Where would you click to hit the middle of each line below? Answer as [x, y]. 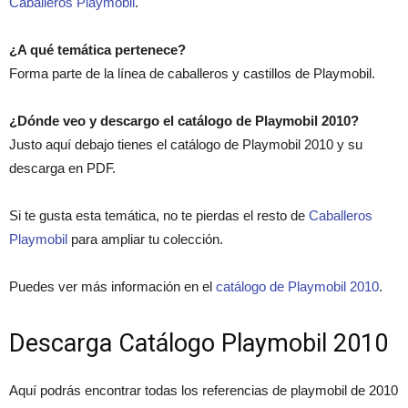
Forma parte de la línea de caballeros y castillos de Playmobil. [192, 73]
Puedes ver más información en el [112, 286]
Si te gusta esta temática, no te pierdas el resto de [159, 215]
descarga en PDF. [62, 168]
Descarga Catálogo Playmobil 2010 [199, 343]
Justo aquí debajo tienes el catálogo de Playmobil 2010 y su [186, 144]
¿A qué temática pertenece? [97, 50]
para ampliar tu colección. [145, 239]
